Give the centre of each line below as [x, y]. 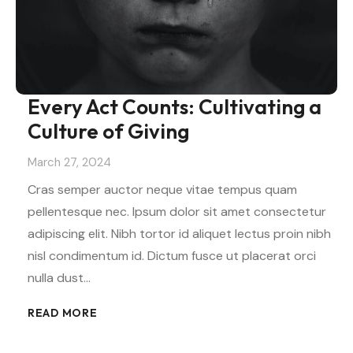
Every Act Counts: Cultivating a [175, 107]
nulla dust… [59, 277]
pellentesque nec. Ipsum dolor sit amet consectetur [177, 211]
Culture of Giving [108, 132]
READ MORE [63, 312]
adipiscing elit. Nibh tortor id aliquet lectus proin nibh [179, 233]
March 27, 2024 [69, 162]
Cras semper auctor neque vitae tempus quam [162, 189]
